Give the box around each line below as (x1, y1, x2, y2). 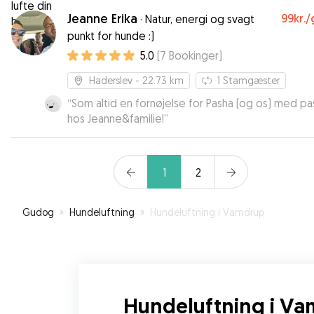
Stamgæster (223, 74, 280, 86)
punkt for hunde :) (67, 29, 154, 43)
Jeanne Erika (67, 11, 137, 27)
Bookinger (169, 48, 219, 62)
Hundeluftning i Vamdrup (150, 206, 264, 218)
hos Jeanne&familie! (67, 111, 164, 125)
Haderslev (89, 74, 132, 86)
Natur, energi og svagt (145, 12, 254, 26)
